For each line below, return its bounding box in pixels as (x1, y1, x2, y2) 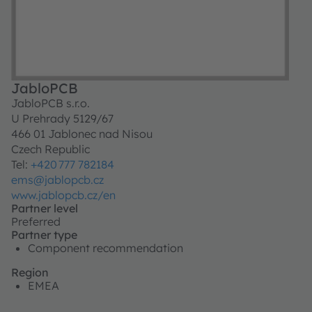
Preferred (10, 214, 61, 229)
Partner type (10, 228, 77, 242)
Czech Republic (10, 142, 90, 157)
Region (10, 265, 49, 280)
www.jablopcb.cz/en (10, 188, 116, 203)
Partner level (10, 201, 78, 216)
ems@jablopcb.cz (10, 173, 104, 187)
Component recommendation (27, 241, 183, 256)
